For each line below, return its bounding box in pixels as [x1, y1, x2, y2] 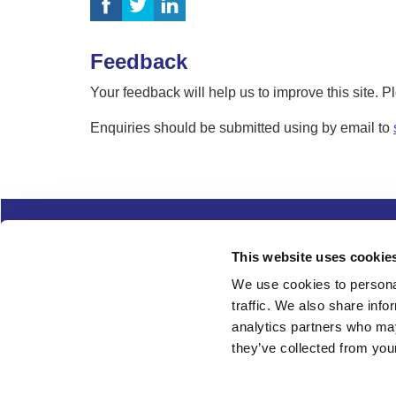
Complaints [86, 226, 165, 245]
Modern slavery [171, 272, 280, 291]
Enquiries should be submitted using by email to [90, 120, 393, 136]
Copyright [86, 272, 154, 291]
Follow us [95, 314, 159, 330]
